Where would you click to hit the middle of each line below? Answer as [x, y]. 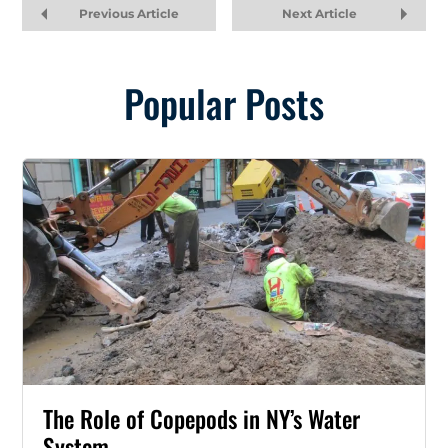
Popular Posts [224, 103]
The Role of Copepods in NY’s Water [201, 419]
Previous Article [128, 14]
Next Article [319, 14]
